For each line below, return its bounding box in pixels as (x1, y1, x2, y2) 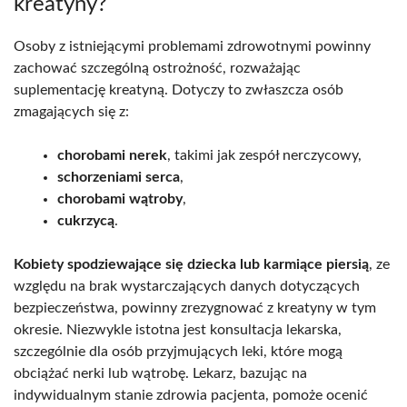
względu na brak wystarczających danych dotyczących (14, 278, 360, 293)
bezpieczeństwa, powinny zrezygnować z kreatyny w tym (14, 300, 376, 315)
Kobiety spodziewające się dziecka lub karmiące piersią (14, 256, 369, 272)
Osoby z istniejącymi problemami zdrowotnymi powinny (14, 38, 371, 54)
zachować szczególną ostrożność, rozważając (14, 60, 301, 75)
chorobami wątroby (57, 191, 183, 206)
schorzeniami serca (57, 169, 180, 184)
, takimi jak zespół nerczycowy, (167, 147, 362, 163)
